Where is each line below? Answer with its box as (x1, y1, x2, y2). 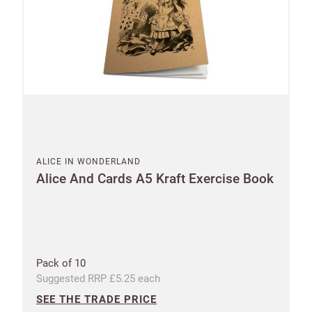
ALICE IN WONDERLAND (36, 156, 141, 166)
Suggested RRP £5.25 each (36, 272, 160, 285)
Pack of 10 (36, 256, 86, 270)
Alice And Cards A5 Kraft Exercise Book (36, 170, 274, 187)
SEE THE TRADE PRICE (36, 292, 157, 306)
